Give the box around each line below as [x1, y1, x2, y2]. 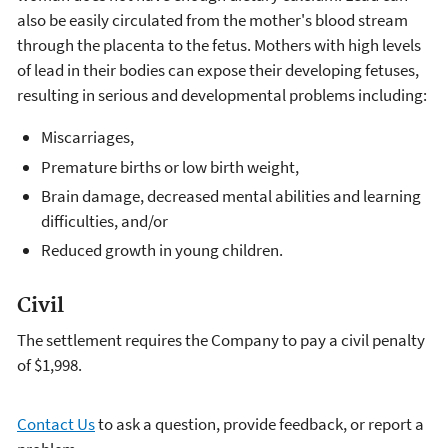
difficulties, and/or [41, 209, 168, 232]
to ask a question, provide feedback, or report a [95, 412, 424, 435]
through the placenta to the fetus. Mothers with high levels [17, 34, 421, 57]
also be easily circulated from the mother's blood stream [17, 9, 408, 32]
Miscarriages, [41, 126, 134, 149]
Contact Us [17, 412, 95, 435]
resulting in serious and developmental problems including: [17, 84, 427, 107]
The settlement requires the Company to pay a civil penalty [17, 328, 425, 351]
